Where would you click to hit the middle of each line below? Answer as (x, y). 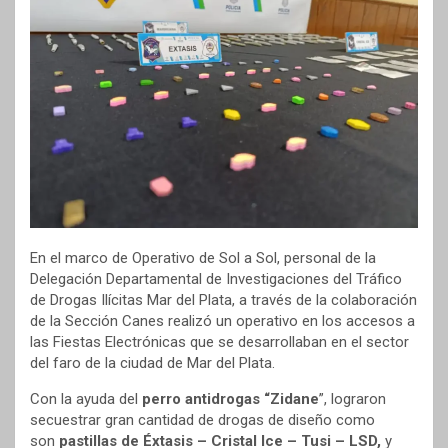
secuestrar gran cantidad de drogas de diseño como (202, 420)
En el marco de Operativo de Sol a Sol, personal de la (203, 258)
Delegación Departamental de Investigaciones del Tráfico (216, 279)
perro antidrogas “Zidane (230, 399)
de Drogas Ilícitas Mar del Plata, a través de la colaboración (223, 300)
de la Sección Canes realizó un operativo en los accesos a (222, 321)
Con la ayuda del (86, 399)
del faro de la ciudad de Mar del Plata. (152, 363)
